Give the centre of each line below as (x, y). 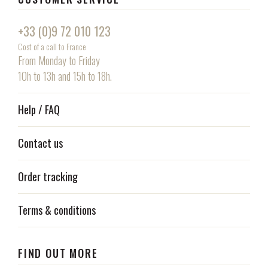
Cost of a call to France (52, 46)
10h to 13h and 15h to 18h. (65, 76)
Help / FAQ (39, 109)
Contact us (40, 143)
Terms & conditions (57, 210)
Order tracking (48, 176)
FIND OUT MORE (58, 253)
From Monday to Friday (59, 60)
